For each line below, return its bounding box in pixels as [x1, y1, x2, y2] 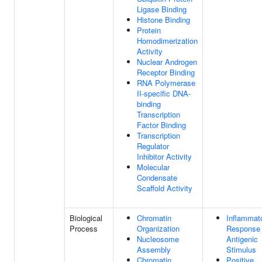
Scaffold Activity [137, 182, 192, 194]
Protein [137, 25, 161, 36]
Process [70, 223, 98, 234]
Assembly [137, 244, 171, 255]
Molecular [137, 161, 170, 173]
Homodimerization [137, 35, 198, 46]
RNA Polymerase [137, 77, 195, 88]
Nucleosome [137, 233, 179, 244]
